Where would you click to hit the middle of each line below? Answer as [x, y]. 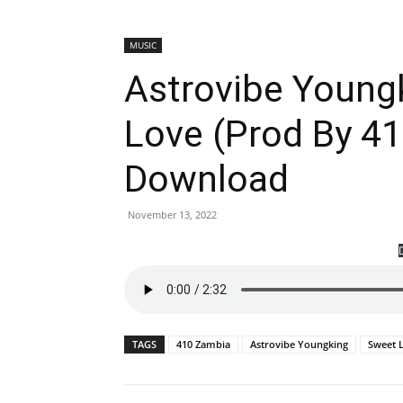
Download [206, 179]
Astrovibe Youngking [299, 344]
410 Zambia [203, 344]
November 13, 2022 [172, 215]
